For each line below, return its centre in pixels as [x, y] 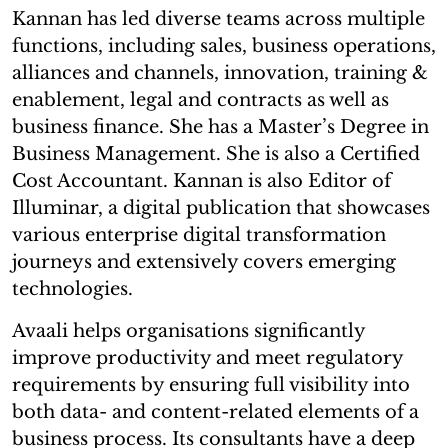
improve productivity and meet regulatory [207, 357]
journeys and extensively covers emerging [204, 261]
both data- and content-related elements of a [215, 411]
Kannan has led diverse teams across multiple [218, 18]
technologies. [72, 288]
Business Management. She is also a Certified [216, 153]
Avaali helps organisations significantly [188, 330]
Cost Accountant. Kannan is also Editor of [201, 180]
